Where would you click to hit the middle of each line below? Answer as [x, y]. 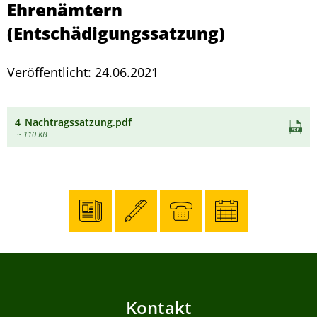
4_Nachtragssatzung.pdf [73, 122]
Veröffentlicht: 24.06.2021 [83, 72]
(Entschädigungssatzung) [116, 33]
